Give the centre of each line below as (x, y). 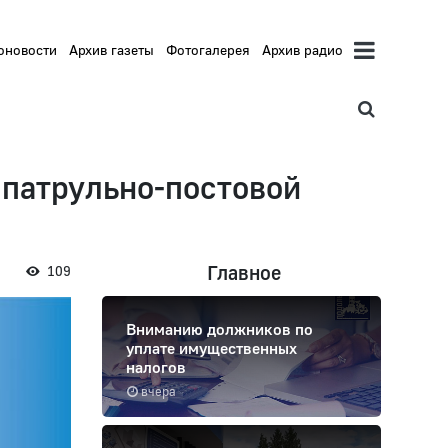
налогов (156, 367)
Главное (243, 272)
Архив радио (303, 50)
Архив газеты (112, 50)
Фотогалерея (208, 50)
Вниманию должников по (219, 329)
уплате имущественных (211, 348)
